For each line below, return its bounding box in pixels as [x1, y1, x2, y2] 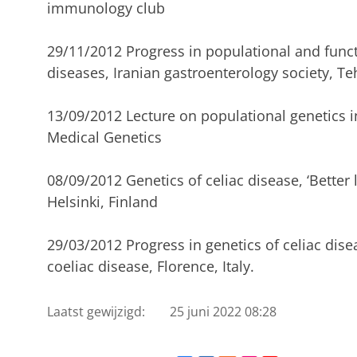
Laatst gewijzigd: [46, 302, 145, 320]
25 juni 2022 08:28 [170, 302, 277, 320]
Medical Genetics [46, 127, 162, 147]
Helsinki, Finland [46, 192, 158, 212]
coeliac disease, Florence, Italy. [46, 257, 254, 277]
